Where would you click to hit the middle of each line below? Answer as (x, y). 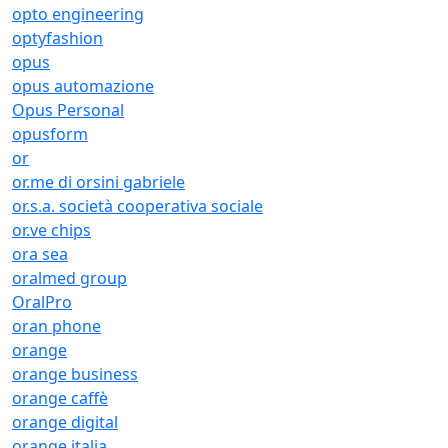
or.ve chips (51, 230)
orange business (75, 374)
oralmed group (69, 278)
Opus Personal (68, 110)
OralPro (42, 302)
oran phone (56, 326)
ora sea (40, 254)
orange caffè (60, 398)
